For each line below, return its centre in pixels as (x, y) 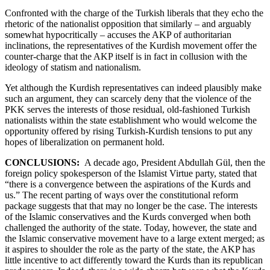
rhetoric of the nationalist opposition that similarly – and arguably (128, 24)
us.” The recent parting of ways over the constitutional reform (121, 195)
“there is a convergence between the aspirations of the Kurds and (128, 184)
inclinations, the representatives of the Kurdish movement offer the (131, 45)
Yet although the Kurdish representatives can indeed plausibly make (133, 87)
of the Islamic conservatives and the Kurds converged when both (128, 216)
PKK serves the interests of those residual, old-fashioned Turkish (127, 109)
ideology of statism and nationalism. (73, 67)
